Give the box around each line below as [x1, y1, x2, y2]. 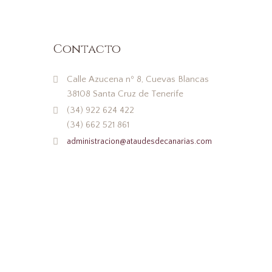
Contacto [53, 40, 121, 57]
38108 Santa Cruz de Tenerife [66, 88, 183, 99]
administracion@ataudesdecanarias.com [66, 137, 212, 146]
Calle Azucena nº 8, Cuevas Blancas [66, 73, 209, 84]
